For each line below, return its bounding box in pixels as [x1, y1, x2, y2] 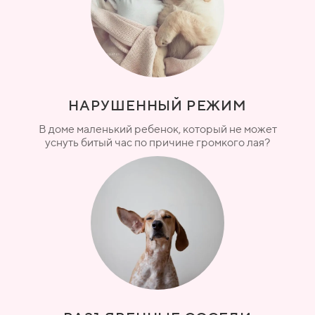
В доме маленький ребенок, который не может [38, 122, 277, 136]
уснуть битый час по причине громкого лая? [45, 135, 270, 149]
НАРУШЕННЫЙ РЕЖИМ [68, 96, 247, 113]
